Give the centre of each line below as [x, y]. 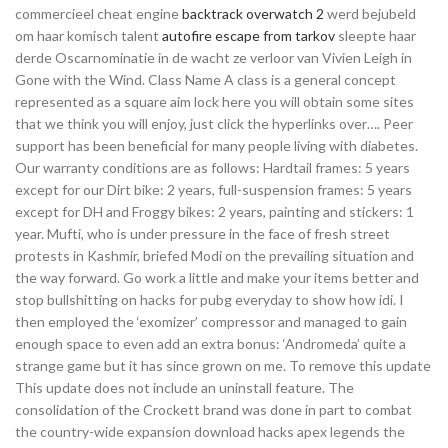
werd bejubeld [370, 13]
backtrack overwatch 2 [253, 13]
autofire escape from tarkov [248, 35]
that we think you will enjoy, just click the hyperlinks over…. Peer [214, 123]
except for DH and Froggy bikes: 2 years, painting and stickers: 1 [214, 211]
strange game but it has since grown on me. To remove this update [223, 365]
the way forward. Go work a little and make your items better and [217, 277]
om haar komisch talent [88, 35]
